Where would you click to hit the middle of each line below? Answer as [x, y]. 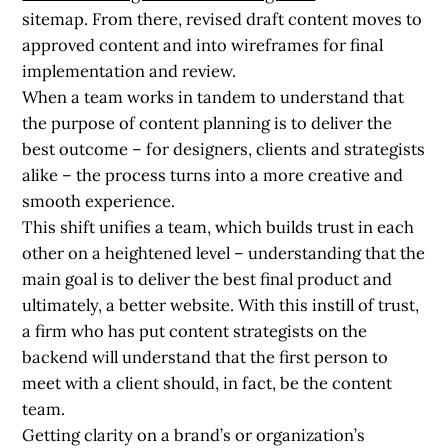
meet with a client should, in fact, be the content [207, 382]
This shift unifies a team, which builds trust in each [218, 226]
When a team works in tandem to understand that [213, 96]
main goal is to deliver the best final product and [207, 278]
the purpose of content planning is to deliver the [207, 122]
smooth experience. [99, 200]
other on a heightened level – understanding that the [224, 252]
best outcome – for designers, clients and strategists [224, 148]
